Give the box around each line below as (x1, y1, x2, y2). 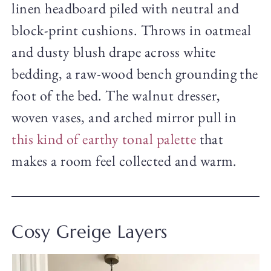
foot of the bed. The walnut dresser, (11, 86, 221, 105)
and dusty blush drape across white (11, 42, 216, 62)
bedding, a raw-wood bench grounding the (11, 64, 258, 83)
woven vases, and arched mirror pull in (11, 108, 237, 127)
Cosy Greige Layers (11, 221, 168, 243)
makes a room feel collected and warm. (11, 151, 237, 171)
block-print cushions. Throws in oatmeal (11, 21, 252, 40)
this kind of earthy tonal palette (11, 129, 197, 149)
